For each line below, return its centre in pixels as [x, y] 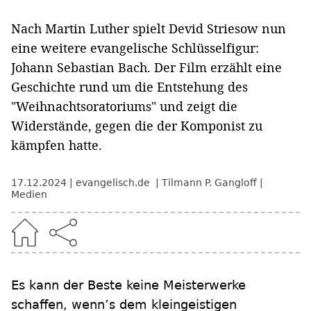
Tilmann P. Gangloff [209, 183]
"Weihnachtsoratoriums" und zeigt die [124, 107]
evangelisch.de [114, 183]
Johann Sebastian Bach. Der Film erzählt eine [146, 68]
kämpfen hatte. [57, 145]
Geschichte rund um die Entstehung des [129, 87]
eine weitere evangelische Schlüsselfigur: [135, 48]
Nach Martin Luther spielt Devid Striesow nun [149, 29]
